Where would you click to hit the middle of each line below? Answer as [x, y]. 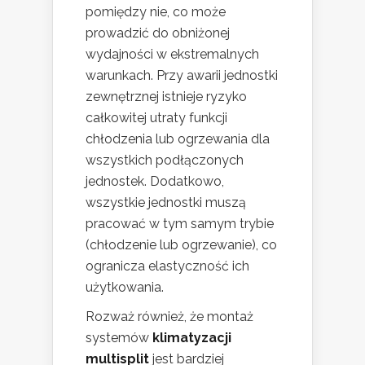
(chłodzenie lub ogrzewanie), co [181, 245]
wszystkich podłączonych [165, 161]
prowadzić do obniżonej [158, 33]
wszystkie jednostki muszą [166, 203]
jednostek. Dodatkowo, [155, 182]
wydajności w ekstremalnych [172, 55]
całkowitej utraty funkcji [156, 118]
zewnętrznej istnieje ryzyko [166, 97]
